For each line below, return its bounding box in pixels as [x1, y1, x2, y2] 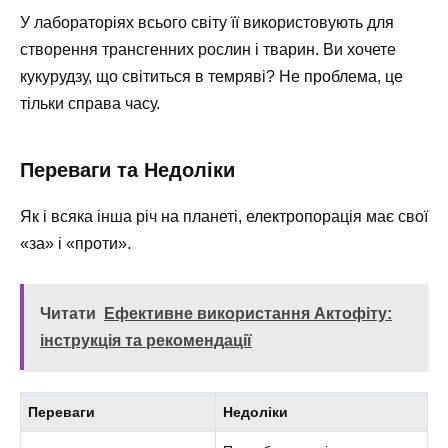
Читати [40, 305, 96, 323]
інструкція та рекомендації [40, 332, 252, 350]
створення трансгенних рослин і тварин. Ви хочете [20, 41, 396, 59]
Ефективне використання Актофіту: [104, 305, 392, 323]
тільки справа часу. [20, 95, 160, 113]
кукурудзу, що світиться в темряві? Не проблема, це [20, 68, 403, 86]
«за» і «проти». [20, 235, 131, 253]
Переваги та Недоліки [20, 159, 235, 182]
